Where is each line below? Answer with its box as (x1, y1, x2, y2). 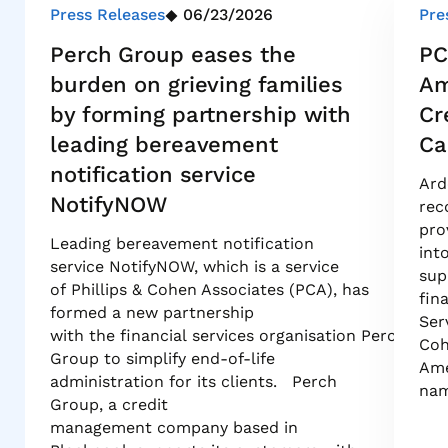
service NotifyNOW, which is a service (50, 257, 339, 277)
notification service (50, 161, 256, 187)
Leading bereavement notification (50, 234, 314, 254)
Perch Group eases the (50, 41, 296, 67)
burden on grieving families (50, 71, 344, 97)
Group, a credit (50, 395, 168, 415)
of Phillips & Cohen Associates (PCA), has (50, 280, 369, 300)
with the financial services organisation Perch (50, 326, 406, 346)
